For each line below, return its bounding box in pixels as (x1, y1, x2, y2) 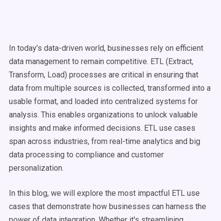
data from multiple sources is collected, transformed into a (9, 83, 211, 93)
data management (9, 57, 70, 66)
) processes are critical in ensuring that (65, 70, 198, 79)
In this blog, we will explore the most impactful (9, 188, 172, 198)
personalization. (9, 163, 64, 173)
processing (24, 150, 65, 159)
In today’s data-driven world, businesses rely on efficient (9, 43, 203, 53)
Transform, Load (9, 70, 65, 79)
